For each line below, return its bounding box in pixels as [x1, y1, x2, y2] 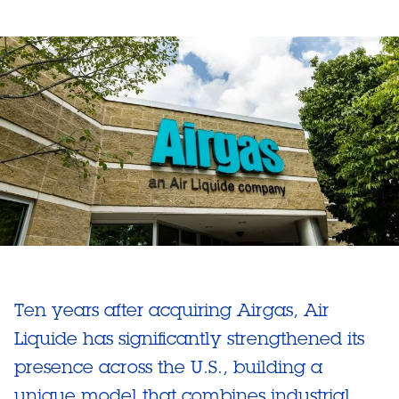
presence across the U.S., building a [14, 355, 322, 379]
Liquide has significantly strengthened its [14, 327, 364, 350]
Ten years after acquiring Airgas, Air [14, 298, 329, 322]
